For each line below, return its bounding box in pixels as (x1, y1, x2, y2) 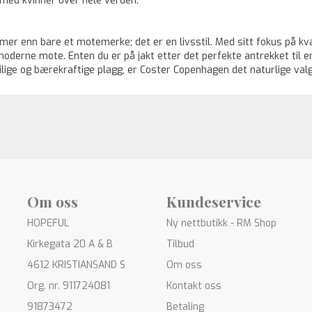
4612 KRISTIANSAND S (27, 258, 125, 272)
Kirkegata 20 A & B (27, 237, 113, 251)
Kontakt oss (166, 279, 221, 292)
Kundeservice (166, 192, 261, 211)
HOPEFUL (27, 217, 69, 230)
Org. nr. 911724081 (27, 279, 110, 292)
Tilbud (166, 237, 194, 251)
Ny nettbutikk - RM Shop (166, 217, 276, 230)
